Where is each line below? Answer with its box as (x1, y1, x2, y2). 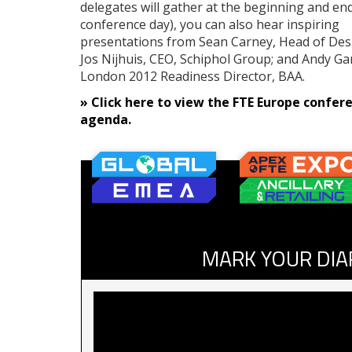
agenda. (80, 110, 131, 128)
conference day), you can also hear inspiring (80, 15, 339, 33)
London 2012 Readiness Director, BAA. (80, 67, 305, 85)
